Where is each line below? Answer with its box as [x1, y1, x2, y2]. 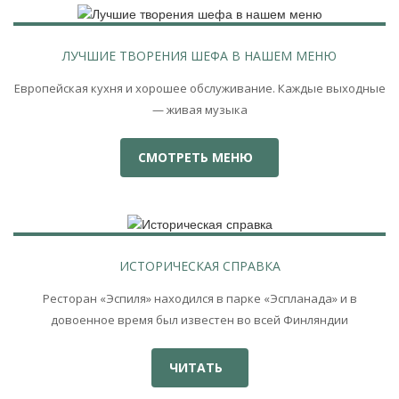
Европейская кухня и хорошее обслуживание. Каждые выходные [13, 79, 386, 96]
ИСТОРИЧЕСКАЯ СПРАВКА [118, 256, 281, 274]
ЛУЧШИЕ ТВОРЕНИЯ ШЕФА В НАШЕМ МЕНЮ [62, 46, 337, 64]
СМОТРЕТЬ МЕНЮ [138, 148, 256, 166]
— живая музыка [151, 101, 248, 118]
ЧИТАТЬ [168, 358, 226, 376]
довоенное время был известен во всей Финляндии [51, 311, 348, 328]
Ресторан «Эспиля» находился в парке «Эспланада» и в [42, 289, 357, 306]
